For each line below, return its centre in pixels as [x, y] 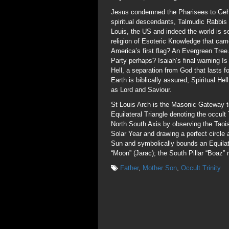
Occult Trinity [201, 168]
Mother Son [160, 168]
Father [129, 168]
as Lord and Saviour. [141, 90]
